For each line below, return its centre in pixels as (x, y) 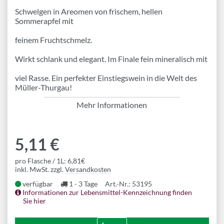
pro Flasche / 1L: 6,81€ (50, 161)
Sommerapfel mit (44, 21)
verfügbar (37, 184)
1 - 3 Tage (82, 184)
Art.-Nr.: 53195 (128, 184)
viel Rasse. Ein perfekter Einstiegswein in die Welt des (106, 78)
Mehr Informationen (112, 105)
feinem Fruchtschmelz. (53, 40)
